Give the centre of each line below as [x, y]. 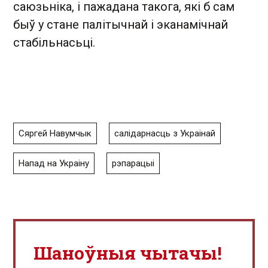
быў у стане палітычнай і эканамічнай [121, 24]
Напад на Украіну [54, 163]
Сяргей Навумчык [55, 133]
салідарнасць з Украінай [165, 133]
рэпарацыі [133, 163]
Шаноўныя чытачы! [128, 252]
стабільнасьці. [54, 42]
